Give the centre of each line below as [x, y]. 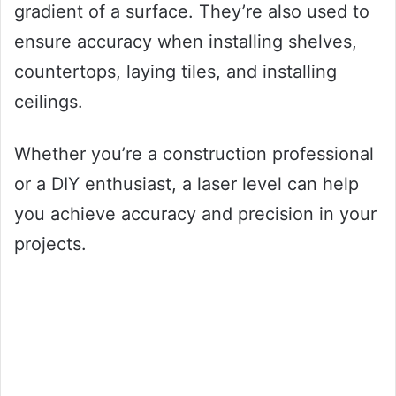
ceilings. [49, 101]
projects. [50, 244]
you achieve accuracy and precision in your [195, 213]
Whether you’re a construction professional [194, 153]
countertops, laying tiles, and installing [175, 71]
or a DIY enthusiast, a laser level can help [187, 183]
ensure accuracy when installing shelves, [186, 41]
